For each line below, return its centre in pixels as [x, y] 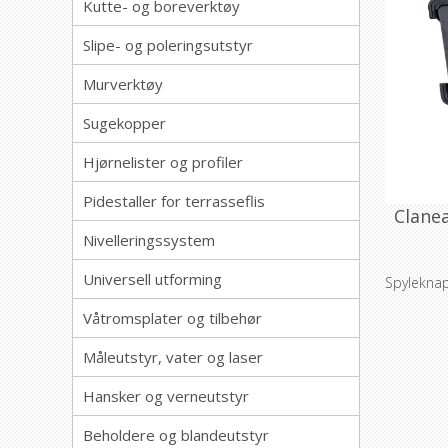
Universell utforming [152, 279]
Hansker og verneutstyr [166, 396]
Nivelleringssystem [149, 240]
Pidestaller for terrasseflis [174, 201]
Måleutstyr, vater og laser [173, 357]
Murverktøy [123, 84]
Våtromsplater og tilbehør [172, 318]
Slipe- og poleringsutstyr [168, 45]
